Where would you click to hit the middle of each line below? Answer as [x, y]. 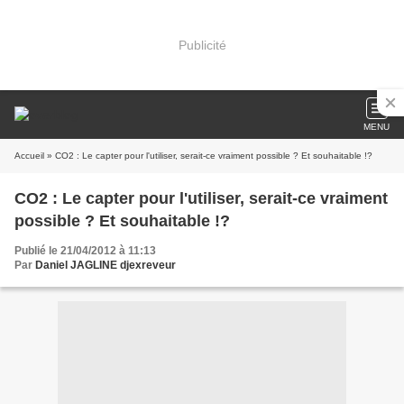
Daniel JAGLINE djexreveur [106, 265]
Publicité [202, 45]
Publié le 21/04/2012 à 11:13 [85, 251]
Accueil [29, 156]
